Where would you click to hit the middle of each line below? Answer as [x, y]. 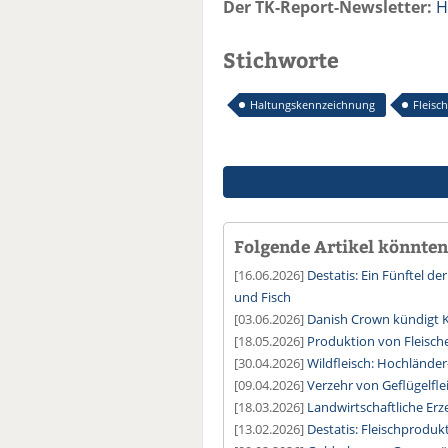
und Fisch [262, 297]
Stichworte [281, 60]
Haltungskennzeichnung [312, 105]
